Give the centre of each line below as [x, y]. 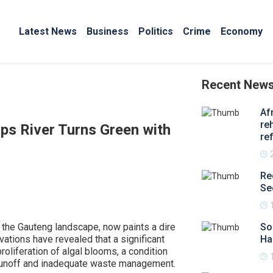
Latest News [48, 31]
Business [108, 31]
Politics [156, 31]
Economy [242, 31]
